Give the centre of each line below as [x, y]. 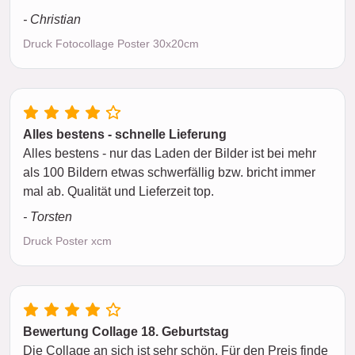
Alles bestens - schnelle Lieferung [125, 134]
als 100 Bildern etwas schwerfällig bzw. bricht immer [169, 172]
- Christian [52, 19]
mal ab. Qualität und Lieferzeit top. [118, 191]
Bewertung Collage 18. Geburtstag [126, 331]
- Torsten [48, 216]
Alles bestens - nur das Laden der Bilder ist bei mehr [170, 153]
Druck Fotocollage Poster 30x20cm [111, 43]
